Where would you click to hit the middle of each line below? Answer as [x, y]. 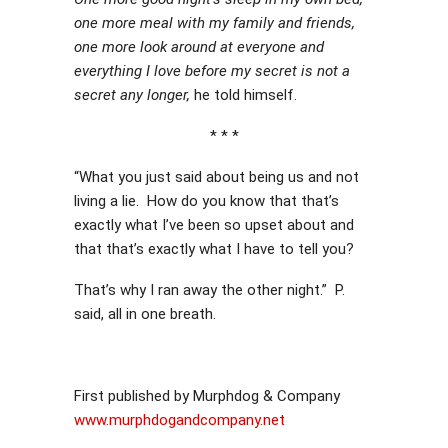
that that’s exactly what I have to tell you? [214, 249]
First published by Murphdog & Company [207, 396]
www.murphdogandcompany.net [179, 420]
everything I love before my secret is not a [212, 71]
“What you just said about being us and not [216, 177]
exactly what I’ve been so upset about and [214, 225]
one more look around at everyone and [199, 47]
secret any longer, [132, 95]
